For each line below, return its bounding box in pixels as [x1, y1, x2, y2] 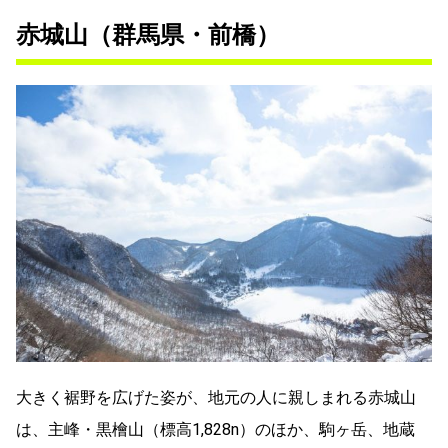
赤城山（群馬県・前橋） [16, 20, 280, 49]
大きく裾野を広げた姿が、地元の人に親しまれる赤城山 [16, 387, 416, 407]
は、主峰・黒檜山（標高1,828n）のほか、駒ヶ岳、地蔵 [16, 419, 415, 439]
